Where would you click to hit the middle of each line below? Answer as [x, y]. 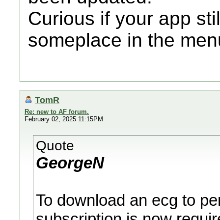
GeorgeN [70, 163]
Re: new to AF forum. [57, 112]
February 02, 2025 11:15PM [64, 119]
